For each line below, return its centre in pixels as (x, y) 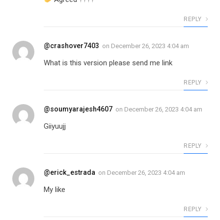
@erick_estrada (69, 173)
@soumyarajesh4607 (78, 109)
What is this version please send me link (108, 63)
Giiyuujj (55, 126)
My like (55, 190)
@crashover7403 (71, 46)
